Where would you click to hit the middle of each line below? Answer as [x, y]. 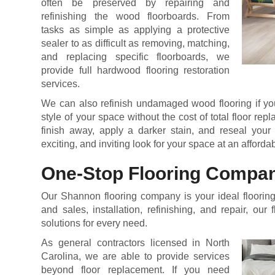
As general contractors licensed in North [135, 243]
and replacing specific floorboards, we [135, 57]
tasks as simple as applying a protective [135, 30]
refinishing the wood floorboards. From [135, 16]
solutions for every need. [95, 223]
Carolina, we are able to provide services [135, 256]
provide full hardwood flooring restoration [135, 70]
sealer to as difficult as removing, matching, [135, 43]
